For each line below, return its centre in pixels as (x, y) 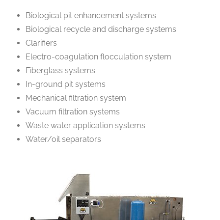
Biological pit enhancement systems (91, 15)
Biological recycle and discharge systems (101, 29)
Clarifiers (41, 43)
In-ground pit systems (66, 84)
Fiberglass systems (61, 70)
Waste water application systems (86, 125)
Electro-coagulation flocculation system (99, 56)
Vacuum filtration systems (73, 111)
